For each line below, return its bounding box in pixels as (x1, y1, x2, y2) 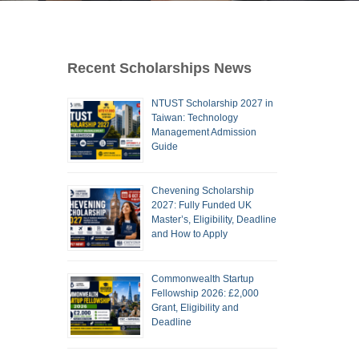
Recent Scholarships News (67, 60, 252, 76)
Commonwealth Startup (151, 272, 254, 284)
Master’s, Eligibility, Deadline (151, 214, 276, 226)
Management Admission (151, 127, 256, 138)
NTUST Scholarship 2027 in (151, 98, 273, 109)
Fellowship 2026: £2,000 (151, 287, 259, 299)
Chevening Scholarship (151, 185, 254, 197)
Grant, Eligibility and (151, 301, 239, 313)
